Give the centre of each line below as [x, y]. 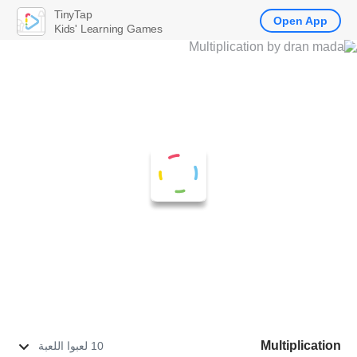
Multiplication [301, 345]
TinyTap [73, 14]
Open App [300, 21]
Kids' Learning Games [108, 28]
